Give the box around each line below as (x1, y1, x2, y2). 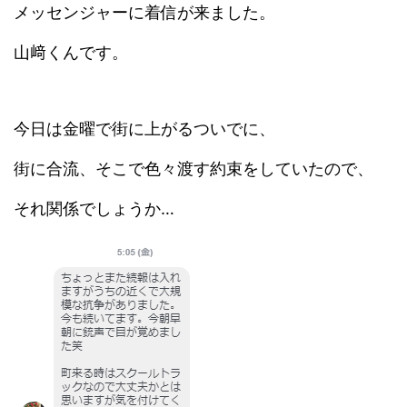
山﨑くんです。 (14, 42, 128, 62)
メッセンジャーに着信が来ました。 (14, 2, 275, 22)
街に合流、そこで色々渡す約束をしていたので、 (14, 158, 373, 178)
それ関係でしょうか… (14, 198, 174, 218)
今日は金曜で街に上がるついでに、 (14, 118, 275, 138)
